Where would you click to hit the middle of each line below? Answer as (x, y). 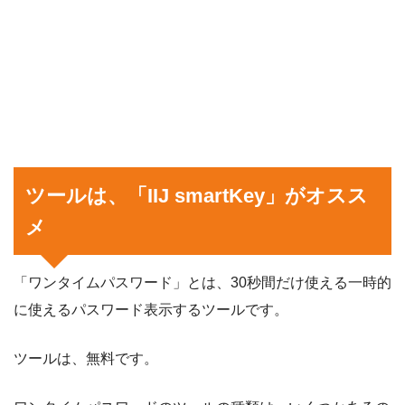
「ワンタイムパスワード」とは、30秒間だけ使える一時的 (202, 282)
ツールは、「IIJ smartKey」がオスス (197, 195)
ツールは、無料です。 (86, 358)
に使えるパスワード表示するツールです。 (151, 309)
